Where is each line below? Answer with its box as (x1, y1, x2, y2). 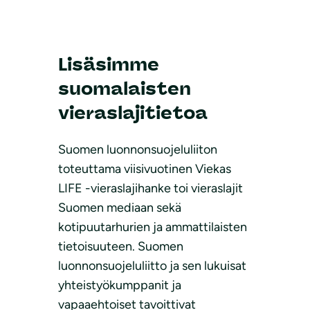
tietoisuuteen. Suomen (58, 239, 183, 255)
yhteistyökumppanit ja (58, 277, 181, 293)
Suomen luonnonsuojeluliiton (58, 142, 217, 158)
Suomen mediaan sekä (58, 200, 181, 216)
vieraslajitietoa (58, 101, 208, 124)
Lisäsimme (58, 53, 159, 75)
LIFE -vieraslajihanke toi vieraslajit (58, 181, 243, 197)
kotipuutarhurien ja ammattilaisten (58, 219, 247, 235)
